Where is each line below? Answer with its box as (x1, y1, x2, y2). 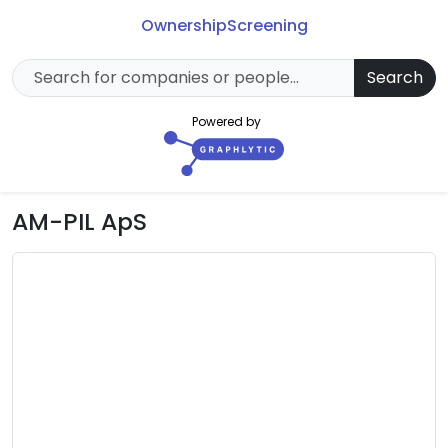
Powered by (191, 113, 261, 131)
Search (367, 66, 423, 90)
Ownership (140, 14, 227, 38)
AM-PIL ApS (12, 205, 147, 238)
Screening (226, 14, 308, 38)
